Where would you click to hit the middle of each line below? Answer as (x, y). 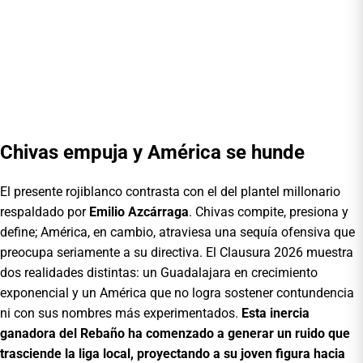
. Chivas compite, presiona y (269, 211)
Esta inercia (275, 313)
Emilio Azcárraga (139, 211)
